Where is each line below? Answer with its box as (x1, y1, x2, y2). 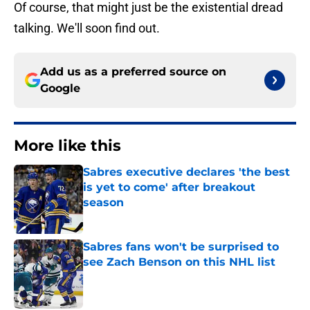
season (83, 196, 124, 210)
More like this (14, 136, 121, 156)
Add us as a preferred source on (40, 65, 226, 79)
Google (40, 82, 80, 95)
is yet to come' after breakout (83, 181, 255, 194)
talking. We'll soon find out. (14, 21, 160, 36)
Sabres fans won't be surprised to (83, 240, 279, 254)
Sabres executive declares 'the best (83, 165, 290, 179)
